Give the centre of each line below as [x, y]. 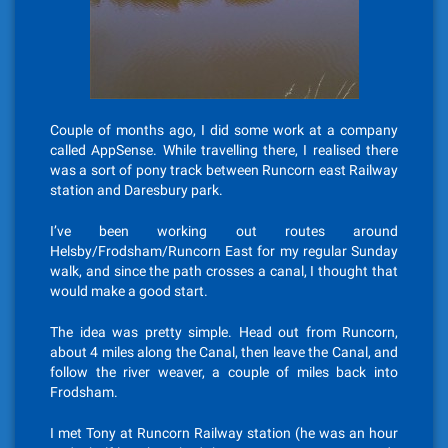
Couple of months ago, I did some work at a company [224, 130]
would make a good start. [129, 291]
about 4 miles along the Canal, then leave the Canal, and [224, 352]
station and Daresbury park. [136, 190]
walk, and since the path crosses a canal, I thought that [224, 271]
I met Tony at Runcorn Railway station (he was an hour [224, 433]
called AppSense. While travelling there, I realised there [224, 150]
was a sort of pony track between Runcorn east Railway [224, 170]
